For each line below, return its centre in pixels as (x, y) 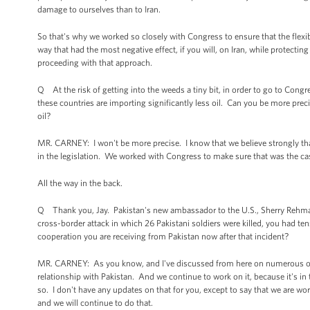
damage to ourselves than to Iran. (100, 9)
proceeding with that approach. (95, 63)
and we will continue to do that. (96, 303)
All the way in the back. (80, 183)
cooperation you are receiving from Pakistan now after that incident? (163, 236)
